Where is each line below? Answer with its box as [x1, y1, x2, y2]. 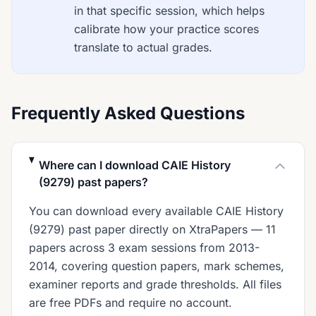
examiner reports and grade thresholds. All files [29, 277, 281, 291]
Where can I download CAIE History [39, 158, 231, 172]
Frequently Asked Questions [11, 103, 245, 123]
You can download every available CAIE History [29, 204, 284, 218]
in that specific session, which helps [74, 4, 265, 18]
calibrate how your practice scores [74, 22, 259, 36]
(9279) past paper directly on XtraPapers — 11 [29, 222, 276, 236]
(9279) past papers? [39, 175, 149, 189]
